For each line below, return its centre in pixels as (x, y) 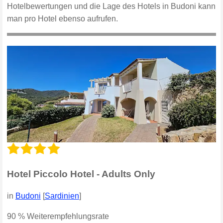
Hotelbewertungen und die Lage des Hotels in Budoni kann (111, 6)
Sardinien (62, 196)
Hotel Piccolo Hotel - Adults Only (81, 174)
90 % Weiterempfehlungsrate (58, 216)
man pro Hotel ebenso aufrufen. (62, 18)
